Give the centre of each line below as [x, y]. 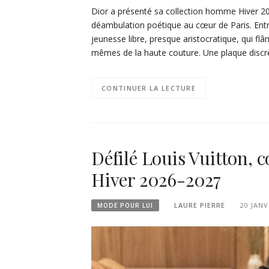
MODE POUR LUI [125, 206]
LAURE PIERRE [200, 205]
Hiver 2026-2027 [156, 180]
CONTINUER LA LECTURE [149, 88]
